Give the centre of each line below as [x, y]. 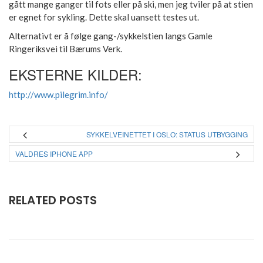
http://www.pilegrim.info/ [58, 95]
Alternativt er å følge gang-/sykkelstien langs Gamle [111, 36]
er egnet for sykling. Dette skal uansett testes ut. [104, 17]
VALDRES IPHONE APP [54, 154]
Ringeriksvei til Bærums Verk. [65, 49]
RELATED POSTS [53, 200]
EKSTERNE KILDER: [75, 75]
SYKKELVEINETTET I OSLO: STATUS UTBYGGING [167, 134]
